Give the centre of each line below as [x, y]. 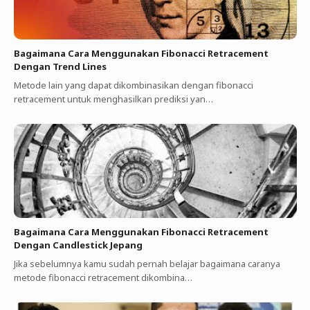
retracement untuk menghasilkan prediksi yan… [113, 99]
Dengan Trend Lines [60, 67]
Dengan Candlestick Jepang [78, 245]
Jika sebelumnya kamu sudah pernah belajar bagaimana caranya [147, 263]
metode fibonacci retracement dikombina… [103, 277]
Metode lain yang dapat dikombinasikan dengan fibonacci [133, 85]
